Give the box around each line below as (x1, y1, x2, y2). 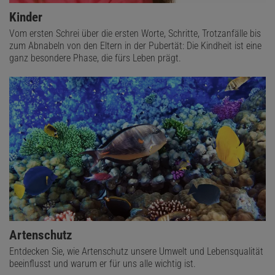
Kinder (9, 9, 42, 25)
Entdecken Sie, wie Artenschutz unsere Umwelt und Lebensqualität (9, 246, 263, 258)
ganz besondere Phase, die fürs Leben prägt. (9, 52, 181, 64)
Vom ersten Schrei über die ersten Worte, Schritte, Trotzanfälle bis (9, 27, 261, 39)
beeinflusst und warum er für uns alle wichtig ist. (9, 258, 196, 270)
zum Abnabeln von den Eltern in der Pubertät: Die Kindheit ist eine (9, 39, 261, 52)
